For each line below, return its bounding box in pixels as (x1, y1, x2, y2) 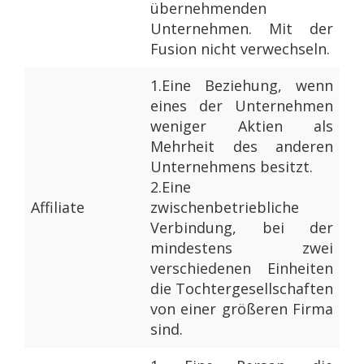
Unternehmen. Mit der (150, 19, 333, 39)
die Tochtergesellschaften (150, 279, 333, 299)
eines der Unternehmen (150, 96, 333, 116)
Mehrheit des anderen (150, 136, 333, 157)
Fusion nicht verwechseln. (150, 39, 330, 59)
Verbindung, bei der (150, 218, 333, 238)
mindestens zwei (150, 238, 333, 258)
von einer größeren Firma (150, 299, 333, 319)
